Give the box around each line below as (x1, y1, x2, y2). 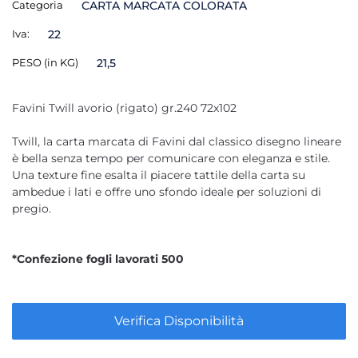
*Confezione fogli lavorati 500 (12, 252, 187, 266)
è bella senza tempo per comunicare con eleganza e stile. (12, 151, 330, 165)
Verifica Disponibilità (114, 313, 244, 328)
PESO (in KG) (12, 56, 78, 69)
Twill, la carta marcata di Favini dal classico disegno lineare (12, 134, 341, 149)
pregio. (12, 201, 51, 216)
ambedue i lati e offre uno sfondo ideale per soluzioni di (12, 185, 321, 199)
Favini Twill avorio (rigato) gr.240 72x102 (12, 101, 243, 115)
